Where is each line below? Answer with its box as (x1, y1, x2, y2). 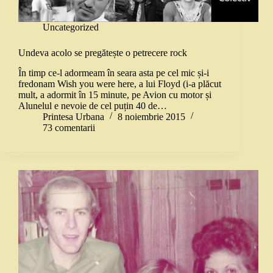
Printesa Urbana (43, 112, 104, 122)
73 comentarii (43, 122, 95, 133)
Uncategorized (43, 22, 99, 33)
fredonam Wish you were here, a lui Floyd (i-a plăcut (18, 79, 221, 90)
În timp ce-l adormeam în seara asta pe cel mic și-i (18, 68, 209, 79)
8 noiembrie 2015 (118, 112, 185, 122)
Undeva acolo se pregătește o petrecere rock (18, 48, 187, 58)
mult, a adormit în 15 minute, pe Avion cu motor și (18, 90, 211, 101)
